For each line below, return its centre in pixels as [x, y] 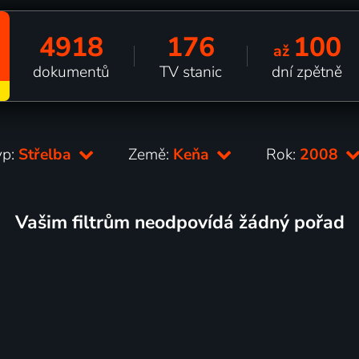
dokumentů [72, 72]
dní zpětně [307, 72]
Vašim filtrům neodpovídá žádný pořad [179, 222]
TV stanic [190, 72]
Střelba [47, 154]
